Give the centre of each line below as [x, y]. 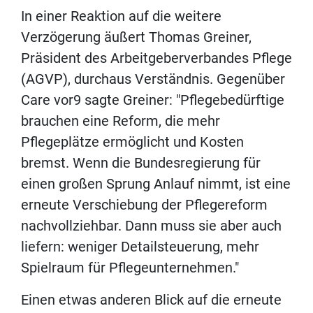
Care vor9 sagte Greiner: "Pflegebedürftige [153, 100]
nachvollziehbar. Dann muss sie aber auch [151, 226]
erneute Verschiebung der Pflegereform [144, 205]
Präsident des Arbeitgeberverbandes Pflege [156, 58]
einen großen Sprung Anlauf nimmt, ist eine [156, 184]
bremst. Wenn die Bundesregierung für [141, 163]
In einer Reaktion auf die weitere [121, 16]
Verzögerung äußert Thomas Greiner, [136, 37]
